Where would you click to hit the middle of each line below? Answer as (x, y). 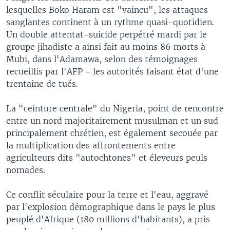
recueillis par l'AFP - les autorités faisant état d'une (112, 71)
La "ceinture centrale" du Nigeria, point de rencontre (115, 108)
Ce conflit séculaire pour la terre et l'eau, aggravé (107, 194)
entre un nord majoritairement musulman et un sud (112, 120)
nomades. (26, 170)
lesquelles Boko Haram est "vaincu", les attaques (107, 9)
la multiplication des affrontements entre (91, 145)
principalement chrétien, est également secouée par (112, 133)
